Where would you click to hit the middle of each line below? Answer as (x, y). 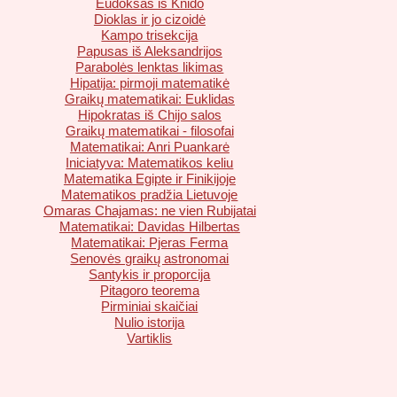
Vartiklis (150, 339)
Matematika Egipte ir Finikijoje (149, 179)
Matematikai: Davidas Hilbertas (149, 227)
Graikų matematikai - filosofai (149, 131)
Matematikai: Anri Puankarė (149, 147)
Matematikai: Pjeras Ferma (150, 243)
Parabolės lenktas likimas (150, 67)
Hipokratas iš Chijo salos (149, 115)
